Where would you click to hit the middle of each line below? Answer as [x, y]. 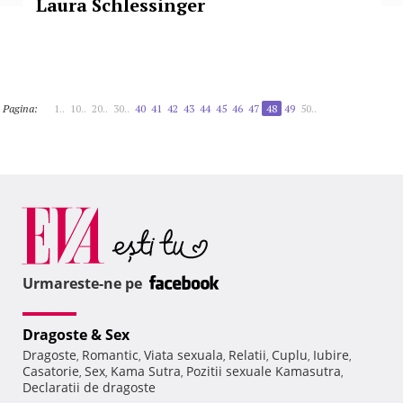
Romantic [110, 355]
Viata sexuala [184, 355]
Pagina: [20, 108]
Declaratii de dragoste [89, 388]
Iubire [331, 355]
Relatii [247, 355]
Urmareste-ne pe [84, 284]
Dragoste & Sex [76, 335]
